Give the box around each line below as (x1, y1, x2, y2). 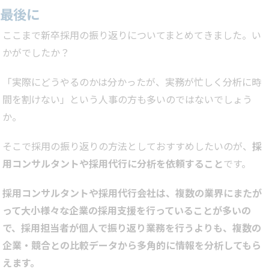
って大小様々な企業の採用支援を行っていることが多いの (2, 203, 251, 218)
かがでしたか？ (2, 45, 70, 60)
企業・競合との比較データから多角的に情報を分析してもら (2, 238, 261, 253)
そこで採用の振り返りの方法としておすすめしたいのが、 (2, 139, 252, 154)
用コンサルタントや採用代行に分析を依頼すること (2, 156, 223, 171)
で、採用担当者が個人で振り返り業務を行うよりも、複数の (2, 220, 261, 235)
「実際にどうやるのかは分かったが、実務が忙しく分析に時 (2, 74, 261, 89)
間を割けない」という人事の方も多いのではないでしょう (2, 92, 252, 107)
